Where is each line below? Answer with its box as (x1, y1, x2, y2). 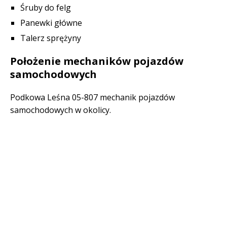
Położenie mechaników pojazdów (10, 54, 183, 68)
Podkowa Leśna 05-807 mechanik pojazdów (10, 92, 175, 103)
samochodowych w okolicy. (10, 104, 111, 116)
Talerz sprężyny (20, 32, 81, 44)
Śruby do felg (20, 2, 71, 13)
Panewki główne (20, 17, 82, 28)
